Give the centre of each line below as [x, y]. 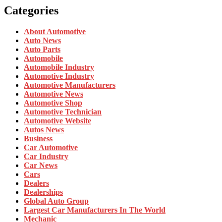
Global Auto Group [56, 201]
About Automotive [55, 32]
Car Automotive [51, 148]
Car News [41, 166]
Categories [31, 11]
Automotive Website [57, 121]
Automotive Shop [53, 103]
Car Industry [46, 157]
